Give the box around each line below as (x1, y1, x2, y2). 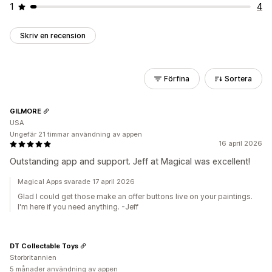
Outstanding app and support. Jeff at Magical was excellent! (10, 156, 250, 166)
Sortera (225, 74, 252, 83)
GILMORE (10, 106, 41, 115)
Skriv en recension (20, 31, 86, 40)
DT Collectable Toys (10, 241, 78, 250)
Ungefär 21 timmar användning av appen (10, 130, 142, 138)
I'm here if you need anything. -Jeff (18, 202, 138, 211)
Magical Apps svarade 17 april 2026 (18, 177, 135, 186)
